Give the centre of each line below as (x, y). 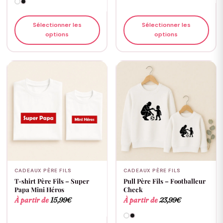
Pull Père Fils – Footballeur (164, 181)
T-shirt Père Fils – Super (52, 181)
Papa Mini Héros (39, 190)
